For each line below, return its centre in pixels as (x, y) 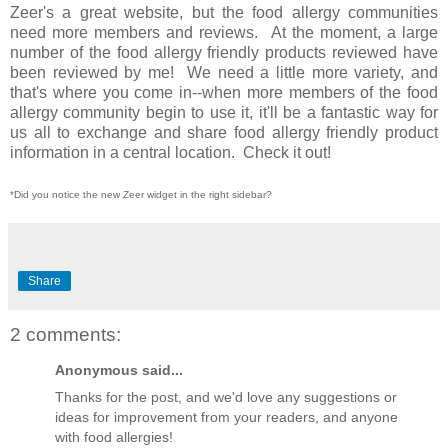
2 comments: (65, 334)
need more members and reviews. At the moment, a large (224, 32)
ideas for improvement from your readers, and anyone (226, 417)
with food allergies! (114, 437)
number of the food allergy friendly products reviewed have (224, 52)
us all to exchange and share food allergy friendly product (224, 132)
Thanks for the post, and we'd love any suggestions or (226, 397)
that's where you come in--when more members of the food (224, 92)
